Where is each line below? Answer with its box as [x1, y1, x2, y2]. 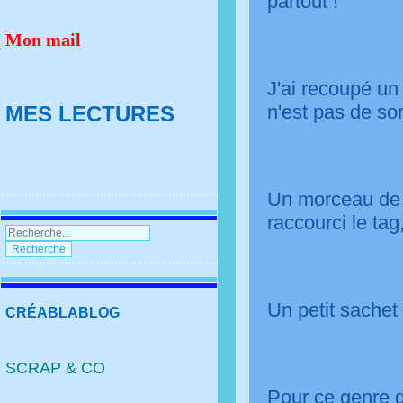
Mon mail [5, 29, 82, 49]
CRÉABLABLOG [5, 304, 121, 320]
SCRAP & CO [5, 358, 106, 377]
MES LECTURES [5, 101, 175, 126]
